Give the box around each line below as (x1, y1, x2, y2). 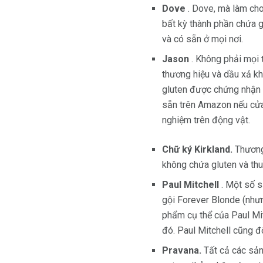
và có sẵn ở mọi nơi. (162, 33, 243, 45)
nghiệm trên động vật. (162, 114, 250, 126)
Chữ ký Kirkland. (162, 144, 232, 156)
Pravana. (162, 245, 201, 257)
